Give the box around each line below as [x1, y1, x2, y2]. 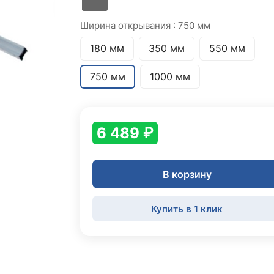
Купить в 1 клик [151, 202, 223, 215]
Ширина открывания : [80, 20, 178, 31]
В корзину [162, 168, 212, 180]
